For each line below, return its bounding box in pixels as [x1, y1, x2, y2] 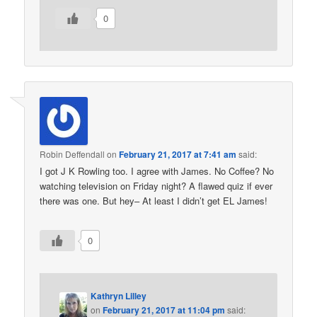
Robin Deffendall [40, 148, 105, 161]
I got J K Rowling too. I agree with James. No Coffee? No [40, 164, 275, 178]
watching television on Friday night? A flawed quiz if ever [40, 179, 273, 193]
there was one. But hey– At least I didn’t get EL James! [40, 194, 268, 208]
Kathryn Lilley [91, 289, 147, 302]
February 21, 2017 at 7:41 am [119, 148, 237, 161]
